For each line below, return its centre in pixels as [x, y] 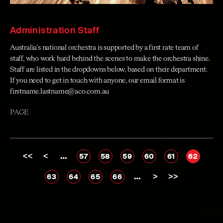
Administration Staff [55, 30]
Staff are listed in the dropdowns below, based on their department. [109, 70]
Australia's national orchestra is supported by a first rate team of [104, 48]
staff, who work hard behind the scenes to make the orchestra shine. [111, 59]
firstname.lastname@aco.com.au [60, 92]
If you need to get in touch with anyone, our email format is [97, 81]
